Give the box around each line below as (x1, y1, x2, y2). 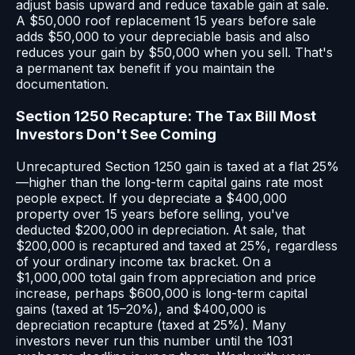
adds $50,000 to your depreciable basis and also (16, 29, 310, 45)
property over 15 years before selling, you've (16, 205, 289, 222)
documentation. (16, 76, 109, 93)
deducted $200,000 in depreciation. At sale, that (16, 221, 305, 238)
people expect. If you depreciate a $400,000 (16, 189, 287, 206)
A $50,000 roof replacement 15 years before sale (16, 13, 316, 29)
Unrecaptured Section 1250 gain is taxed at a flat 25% (16, 158, 339, 174)
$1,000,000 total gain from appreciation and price (16, 269, 316, 285)
